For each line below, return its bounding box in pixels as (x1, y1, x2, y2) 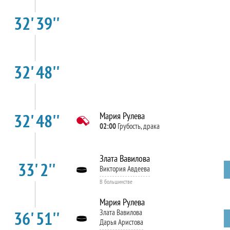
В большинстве (99, 177, 132, 185)
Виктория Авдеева (99, 163, 150, 174)
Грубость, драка (117, 121, 160, 131)
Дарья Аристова (99, 217, 143, 227)
